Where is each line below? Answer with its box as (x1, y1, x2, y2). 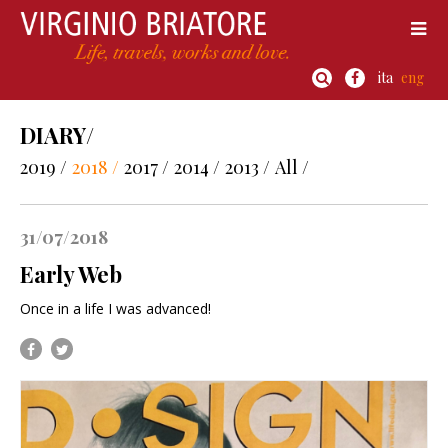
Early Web (20, 259, 122, 289)
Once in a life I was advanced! (20, 299, 211, 318)
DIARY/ (20, 120, 94, 150)
